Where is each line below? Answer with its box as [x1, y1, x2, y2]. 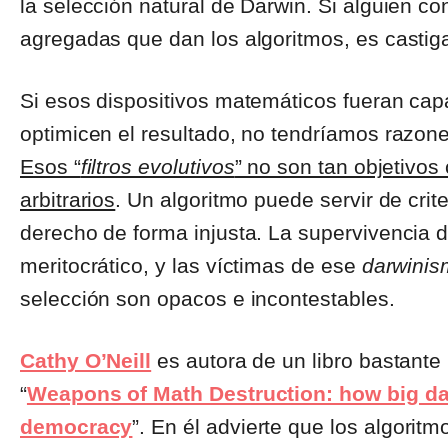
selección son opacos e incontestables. [20, 287, 395, 311]
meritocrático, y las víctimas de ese [20, 254, 362, 278]
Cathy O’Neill [20, 349, 152, 373]
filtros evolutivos [80, 155, 235, 179]
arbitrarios [20, 188, 116, 212]
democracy [20, 415, 133, 439]
